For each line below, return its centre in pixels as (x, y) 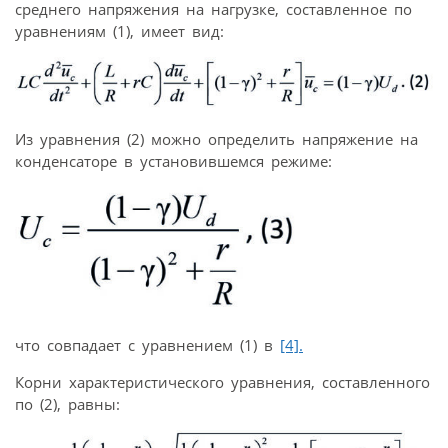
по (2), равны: (67, 403)
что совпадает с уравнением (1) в (147, 344)
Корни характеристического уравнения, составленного (222, 381)
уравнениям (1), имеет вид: (119, 31)
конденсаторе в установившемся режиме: (173, 161)
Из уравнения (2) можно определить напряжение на (216, 139)
